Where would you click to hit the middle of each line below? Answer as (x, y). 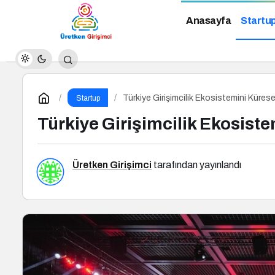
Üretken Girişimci (112, 165)
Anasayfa (208, 21)
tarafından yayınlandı (196, 165)
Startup (88, 98)
